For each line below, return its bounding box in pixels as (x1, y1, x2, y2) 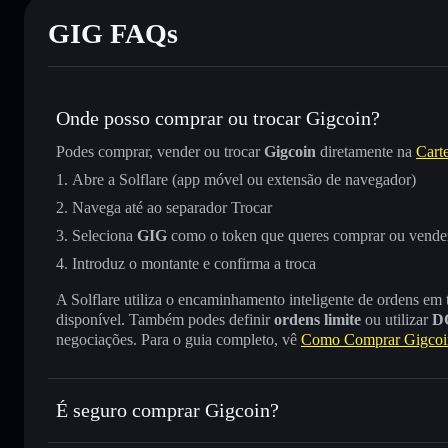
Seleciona (72, 226, 137, 244)
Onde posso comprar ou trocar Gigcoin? (56, 106, 380, 129)
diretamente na (316, 142, 416, 160)
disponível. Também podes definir (56, 310, 274, 328)
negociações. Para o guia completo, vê (56, 330, 301, 348)
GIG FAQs (48, 17, 178, 49)
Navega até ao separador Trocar (72, 198, 272, 216)
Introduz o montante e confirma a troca (72, 254, 316, 272)
